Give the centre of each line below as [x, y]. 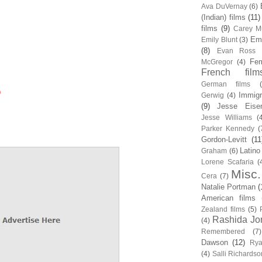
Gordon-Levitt [224, 139]
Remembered [223, 231]
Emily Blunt [219, 39]
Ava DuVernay [224, 6]
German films [226, 84]
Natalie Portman [228, 187]
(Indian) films [223, 17]
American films [228, 198]
